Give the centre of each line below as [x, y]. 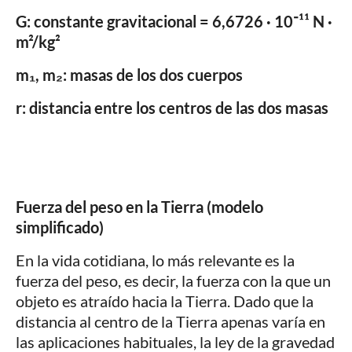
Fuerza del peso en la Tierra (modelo [139, 206]
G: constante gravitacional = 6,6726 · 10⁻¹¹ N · [174, 21]
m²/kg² [38, 41]
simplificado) [60, 227]
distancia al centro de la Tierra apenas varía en [170, 321]
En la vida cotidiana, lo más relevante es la [155, 260]
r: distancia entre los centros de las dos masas [172, 107]
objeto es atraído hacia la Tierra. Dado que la [165, 301]
